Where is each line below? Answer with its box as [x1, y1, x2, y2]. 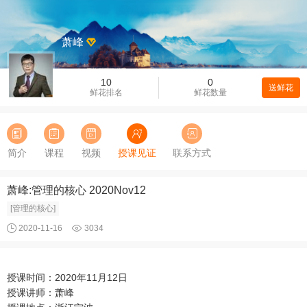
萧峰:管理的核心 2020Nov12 [7, 184, 146, 196]
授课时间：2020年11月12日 [7, 272, 127, 283]
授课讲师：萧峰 [7, 287, 74, 298]
